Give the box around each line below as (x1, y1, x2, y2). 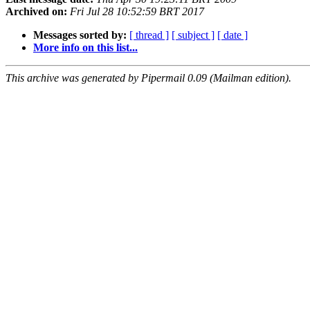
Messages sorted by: (33, 29, 127, 42)
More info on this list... (33, 42, 138, 54)
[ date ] (217, 29, 248, 42)
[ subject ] (172, 29, 215, 42)
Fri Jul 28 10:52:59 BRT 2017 (70, 6, 204, 18)
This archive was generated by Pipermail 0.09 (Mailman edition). (6, 72, 291, 84)
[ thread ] (129, 29, 169, 42)
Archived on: (6, 6, 67, 18)
